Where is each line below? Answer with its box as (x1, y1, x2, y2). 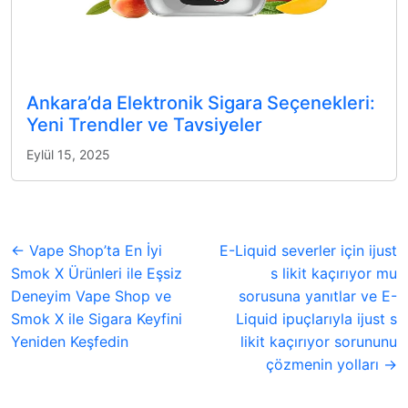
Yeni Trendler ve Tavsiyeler (26, 113, 262, 136)
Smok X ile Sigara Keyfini (11, 309, 182, 328)
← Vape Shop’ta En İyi (11, 240, 162, 260)
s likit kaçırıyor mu (270, 263, 397, 282)
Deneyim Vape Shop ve (11, 286, 171, 305)
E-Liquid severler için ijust (219, 240, 397, 260)
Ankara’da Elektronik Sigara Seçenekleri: (26, 91, 375, 114)
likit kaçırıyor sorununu (240, 331, 397, 351)
